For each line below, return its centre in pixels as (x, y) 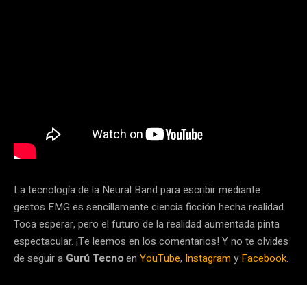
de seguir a (40, 259)
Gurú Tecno (95, 259)
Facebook (264, 259)
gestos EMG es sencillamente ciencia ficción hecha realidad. (150, 207)
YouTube (160, 259)
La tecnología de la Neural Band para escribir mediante (137, 190)
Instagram (208, 259)
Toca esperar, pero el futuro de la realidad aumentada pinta (147, 224)
